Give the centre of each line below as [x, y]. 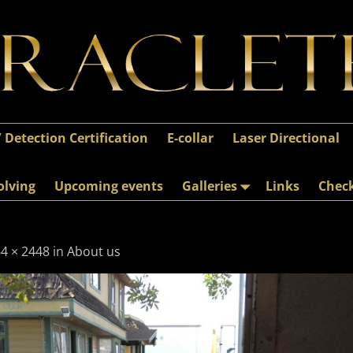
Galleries [210, 186]
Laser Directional [286, 137]
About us [94, 251]
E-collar [190, 137]
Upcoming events [109, 186]
